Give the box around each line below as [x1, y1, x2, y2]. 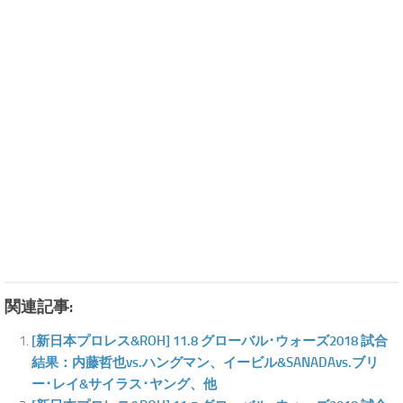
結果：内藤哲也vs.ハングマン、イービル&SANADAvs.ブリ [31, 354, 379, 372]
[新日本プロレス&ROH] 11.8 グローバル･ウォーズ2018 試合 [31, 333, 388, 350]
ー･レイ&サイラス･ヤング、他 [31, 376, 217, 393]
